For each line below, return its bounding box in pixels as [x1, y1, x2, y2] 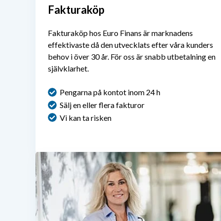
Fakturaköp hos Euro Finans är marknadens [48, 28, 193, 37]
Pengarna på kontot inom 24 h [60, 87, 160, 97]
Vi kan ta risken [60, 112, 111, 122]
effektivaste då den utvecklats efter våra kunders [48, 39, 213, 49]
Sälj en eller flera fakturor [60, 100, 145, 110]
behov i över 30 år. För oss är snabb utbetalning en [48, 51, 216, 61]
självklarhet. [48, 63, 89, 73]
